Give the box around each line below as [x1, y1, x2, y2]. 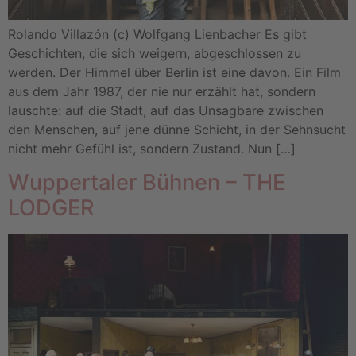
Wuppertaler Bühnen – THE [8, 168, 285, 195]
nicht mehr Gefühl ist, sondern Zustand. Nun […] [8, 141, 296, 157]
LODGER [8, 194, 95, 221]
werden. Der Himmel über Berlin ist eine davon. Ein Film [8, 64, 341, 81]
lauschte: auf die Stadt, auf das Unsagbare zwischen [8, 103, 323, 119]
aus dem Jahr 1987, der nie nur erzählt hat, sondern [8, 83, 315, 100]
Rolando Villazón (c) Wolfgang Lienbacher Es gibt [8, 26, 307, 43]
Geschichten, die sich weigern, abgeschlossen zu [8, 45, 301, 62]
